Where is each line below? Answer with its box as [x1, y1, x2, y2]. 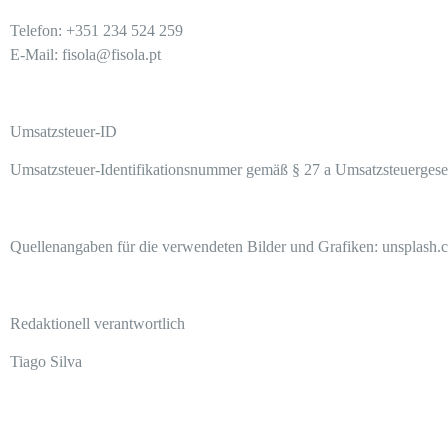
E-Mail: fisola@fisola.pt [10, 45, 161, 63]
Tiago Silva [10, 353, 82, 371]
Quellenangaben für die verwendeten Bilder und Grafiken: [10, 237, 378, 255]
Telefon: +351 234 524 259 [10, 21, 183, 39]
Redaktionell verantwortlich [10, 314, 185, 332]
